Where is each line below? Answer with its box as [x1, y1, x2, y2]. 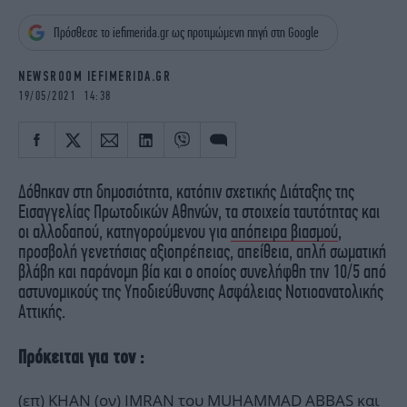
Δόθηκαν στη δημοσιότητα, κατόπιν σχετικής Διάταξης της [18, 180, 354, 203]
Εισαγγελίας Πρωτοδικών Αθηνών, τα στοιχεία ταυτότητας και [18, 200, 380, 223]
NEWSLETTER [18, 104, 87, 119]
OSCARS [18, 28, 65, 45]
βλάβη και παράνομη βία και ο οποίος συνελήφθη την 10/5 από [18, 260, 386, 283]
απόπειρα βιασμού [231, 220, 338, 243]
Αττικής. [18, 300, 65, 323]
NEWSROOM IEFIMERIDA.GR [18, 69, 171, 84]
